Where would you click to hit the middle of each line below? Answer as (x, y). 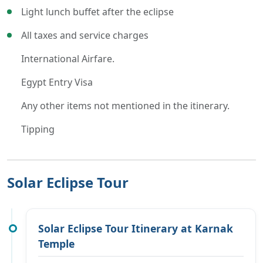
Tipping (38, 129)
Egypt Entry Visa (57, 82)
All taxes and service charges (85, 35)
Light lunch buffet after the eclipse (97, 11)
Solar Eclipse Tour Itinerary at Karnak (136, 228)
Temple (56, 243)
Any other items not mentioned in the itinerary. (125, 105)
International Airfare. (68, 58)
